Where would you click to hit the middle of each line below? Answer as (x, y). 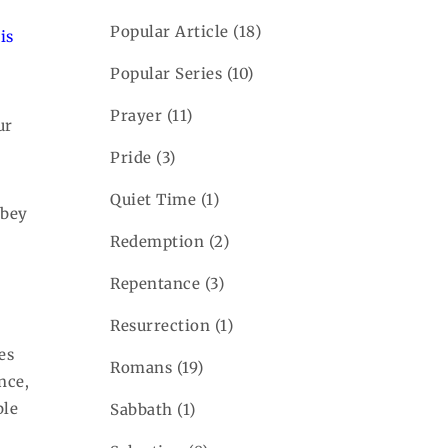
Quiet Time (153, 199)
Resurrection (160, 325)
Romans (141, 367)
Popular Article (169, 31)
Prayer (136, 115)
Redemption (157, 241)
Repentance (155, 283)
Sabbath (141, 409)
